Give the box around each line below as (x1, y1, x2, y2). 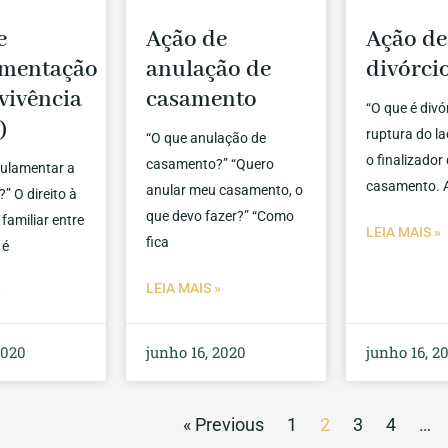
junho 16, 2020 (146, 342, 247, 363)
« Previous (182, 414, 264, 436)
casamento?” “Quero (146, 156, 275, 173)
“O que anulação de (146, 130, 267, 147)
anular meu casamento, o (146, 182, 304, 199)
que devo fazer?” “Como (146, 208, 295, 225)
